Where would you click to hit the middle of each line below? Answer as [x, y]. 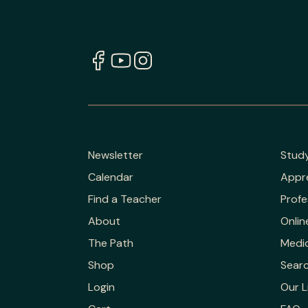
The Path [111, 243]
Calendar [111, 177]
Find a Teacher [125, 199]
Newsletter [115, 155]
